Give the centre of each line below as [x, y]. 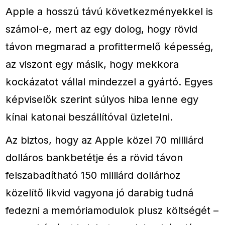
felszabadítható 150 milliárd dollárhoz [93, 175]
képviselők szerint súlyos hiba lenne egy [102, 99]
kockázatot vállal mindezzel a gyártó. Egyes [109, 82]
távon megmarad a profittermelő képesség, [110, 47]
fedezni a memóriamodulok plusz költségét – [112, 210]
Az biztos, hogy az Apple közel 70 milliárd [105, 140]
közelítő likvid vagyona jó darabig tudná [100, 193]
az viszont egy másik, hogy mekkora [92, 64]
